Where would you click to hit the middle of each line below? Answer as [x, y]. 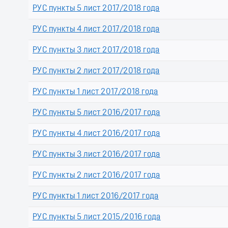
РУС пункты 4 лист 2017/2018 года [96, 30]
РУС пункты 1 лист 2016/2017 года [96, 197]
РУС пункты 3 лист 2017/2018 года [96, 51]
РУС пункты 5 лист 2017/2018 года [96, 9]
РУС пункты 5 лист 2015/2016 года [97, 218]
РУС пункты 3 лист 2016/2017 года [96, 155]
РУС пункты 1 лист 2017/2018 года [95, 92]
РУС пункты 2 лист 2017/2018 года [96, 72]
